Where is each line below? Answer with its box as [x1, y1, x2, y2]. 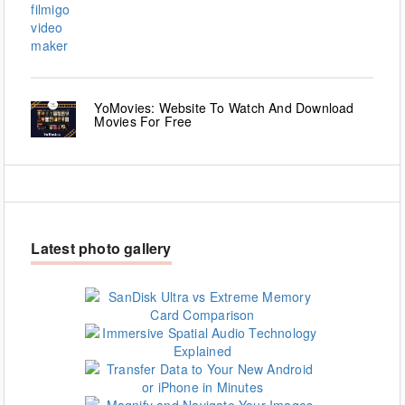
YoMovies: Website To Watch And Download [94, 99, 354, 118]
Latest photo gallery [31, 238, 172, 259]
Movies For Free [94, 112, 193, 131]
